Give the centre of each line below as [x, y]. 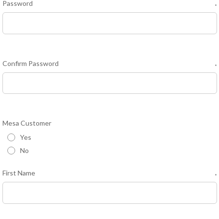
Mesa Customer [27, 123]
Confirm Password [30, 63]
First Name [19, 173]
